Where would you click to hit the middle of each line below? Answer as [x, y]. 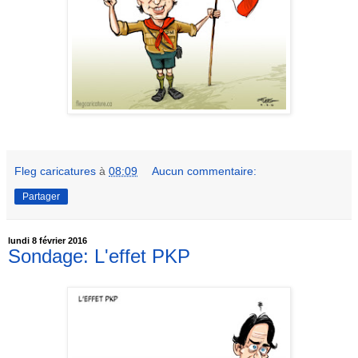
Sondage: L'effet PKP [99, 257]
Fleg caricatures [55, 171]
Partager [41, 197]
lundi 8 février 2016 [48, 241]
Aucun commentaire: [205, 171]
